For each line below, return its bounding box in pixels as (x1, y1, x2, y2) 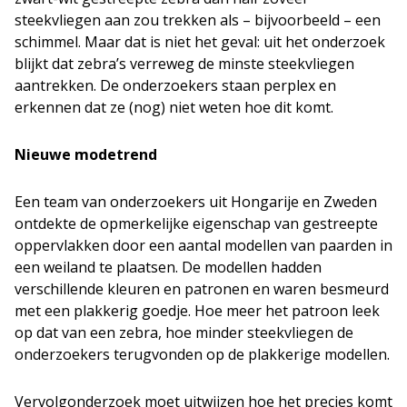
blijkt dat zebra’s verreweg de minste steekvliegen (15, 54, 354, 74)
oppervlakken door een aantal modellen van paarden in (15, 235, 392, 255)
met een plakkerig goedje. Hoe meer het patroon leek (15, 301, 380, 321)
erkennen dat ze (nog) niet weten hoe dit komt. (15, 97, 333, 117)
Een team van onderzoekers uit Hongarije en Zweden (15, 192, 377, 212)
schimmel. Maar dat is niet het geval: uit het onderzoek (15, 32, 385, 52)
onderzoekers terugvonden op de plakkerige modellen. (15, 344, 390, 364)
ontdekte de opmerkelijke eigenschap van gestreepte (15, 213, 378, 233)
